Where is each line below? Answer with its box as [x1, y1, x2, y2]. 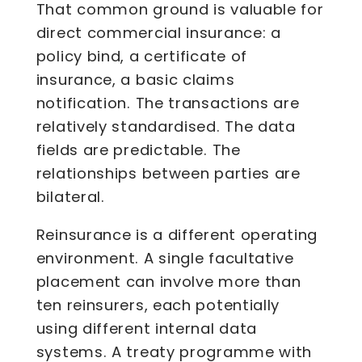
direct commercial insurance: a [36, 23, 281, 44]
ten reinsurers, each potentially [36, 295, 280, 316]
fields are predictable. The [36, 140, 241, 161]
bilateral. [36, 187, 105, 208]
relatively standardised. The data [36, 116, 296, 137]
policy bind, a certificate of [36, 46, 248, 67]
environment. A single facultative [36, 248, 294, 269]
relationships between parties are [36, 163, 301, 184]
